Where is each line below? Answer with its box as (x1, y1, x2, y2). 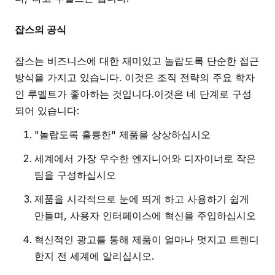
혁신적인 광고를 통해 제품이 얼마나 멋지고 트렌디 (34, 233, 259, 246)
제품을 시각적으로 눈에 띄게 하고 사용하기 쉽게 (34, 193, 249, 205)
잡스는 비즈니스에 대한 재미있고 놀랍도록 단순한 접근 (15, 55, 259, 67)
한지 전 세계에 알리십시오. (34, 250, 154, 262)
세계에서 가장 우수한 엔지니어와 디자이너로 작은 (34, 152, 256, 165)
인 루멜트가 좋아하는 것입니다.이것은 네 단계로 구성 (15, 88, 252, 100)
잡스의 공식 (15, 23, 66, 36)
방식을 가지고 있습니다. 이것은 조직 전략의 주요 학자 (15, 71, 255, 83)
